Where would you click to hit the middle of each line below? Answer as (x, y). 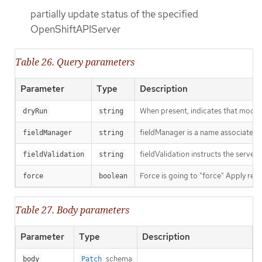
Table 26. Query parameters (75, 62)
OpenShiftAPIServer (75, 30)
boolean (113, 176)
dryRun (35, 111)
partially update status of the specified (114, 14)
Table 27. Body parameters (72, 210)
